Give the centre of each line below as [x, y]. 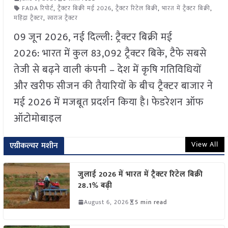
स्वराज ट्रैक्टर [62, 18]
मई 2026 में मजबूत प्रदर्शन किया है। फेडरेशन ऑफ [108, 102]
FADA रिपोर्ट [37, 8]
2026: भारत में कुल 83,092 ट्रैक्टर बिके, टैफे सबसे [110, 53]
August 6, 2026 [106, 202]
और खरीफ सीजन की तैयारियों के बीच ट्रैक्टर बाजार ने [113, 86]
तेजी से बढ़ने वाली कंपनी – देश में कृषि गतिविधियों [107, 69]
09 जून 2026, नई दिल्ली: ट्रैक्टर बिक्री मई [93, 37]
